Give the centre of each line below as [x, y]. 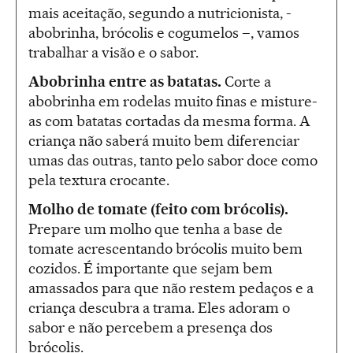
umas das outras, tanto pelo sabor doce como [173, 161]
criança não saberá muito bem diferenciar [164, 141]
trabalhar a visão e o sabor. [113, 53]
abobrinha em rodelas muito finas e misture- [173, 102]
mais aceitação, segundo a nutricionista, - [160, 13]
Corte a [246, 82]
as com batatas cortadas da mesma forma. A [169, 121]
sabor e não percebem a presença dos [150, 328]
